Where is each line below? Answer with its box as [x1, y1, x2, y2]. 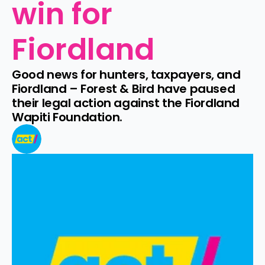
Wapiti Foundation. [12, 109, 122, 125]
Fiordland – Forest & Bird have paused [12, 80, 235, 97]
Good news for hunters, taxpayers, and [12, 66, 241, 83]
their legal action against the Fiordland [12, 95, 240, 111]
